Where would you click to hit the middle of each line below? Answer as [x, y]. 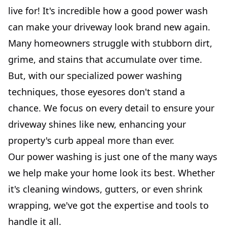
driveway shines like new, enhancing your [97, 124]
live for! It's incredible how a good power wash [108, 10]
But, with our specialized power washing [95, 75]
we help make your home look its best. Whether [111, 173]
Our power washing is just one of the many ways [113, 156]
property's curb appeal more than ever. [91, 140]
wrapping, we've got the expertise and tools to [108, 205]
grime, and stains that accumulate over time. [105, 59]
